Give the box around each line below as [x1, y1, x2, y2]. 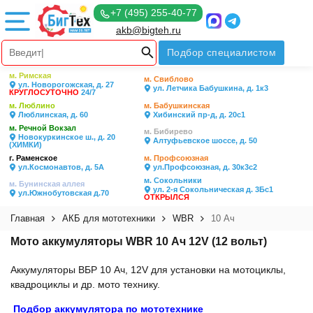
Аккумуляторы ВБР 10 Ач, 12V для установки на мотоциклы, [10, 264, 286, 275]
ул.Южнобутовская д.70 [16, 189, 109, 197]
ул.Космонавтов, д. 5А [16, 163, 104, 171]
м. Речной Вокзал [9, 124, 76, 132]
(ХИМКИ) [9, 140, 42, 149]
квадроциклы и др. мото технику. [10, 279, 160, 290]
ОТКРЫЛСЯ [144, 193, 189, 201]
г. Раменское [9, 154, 57, 162]
